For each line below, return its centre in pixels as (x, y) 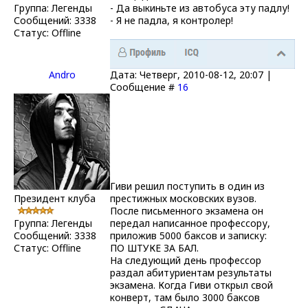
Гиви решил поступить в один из (187, 186)
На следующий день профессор (186, 260)
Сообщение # (144, 87)
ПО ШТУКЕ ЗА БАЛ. (154, 247)
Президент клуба (55, 198)
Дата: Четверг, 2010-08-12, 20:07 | (191, 74)
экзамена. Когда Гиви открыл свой (191, 285)
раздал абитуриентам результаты (191, 272)
